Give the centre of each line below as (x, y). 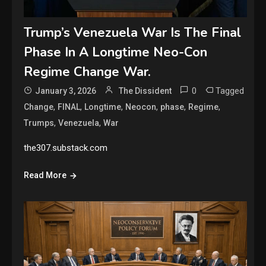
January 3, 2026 (66, 91)
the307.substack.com (66, 148)
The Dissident (145, 91)
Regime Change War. (88, 72)
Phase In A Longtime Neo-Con (116, 53)
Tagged (230, 91)
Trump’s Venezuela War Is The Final (133, 33)
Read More (45, 175)
